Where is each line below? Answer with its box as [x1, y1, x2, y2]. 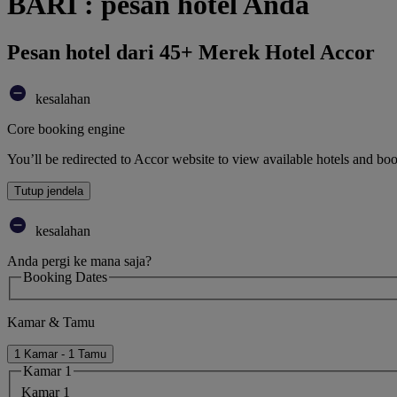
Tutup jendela [14, 183, 83, 198]
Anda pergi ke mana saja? [7, 253, 152, 269]
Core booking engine [7, 121, 125, 136]
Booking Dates [23, 269, 107, 284]
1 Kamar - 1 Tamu [14, 347, 106, 362]
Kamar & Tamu [7, 315, 95, 331]
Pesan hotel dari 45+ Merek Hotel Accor [7, 40, 375, 64]
